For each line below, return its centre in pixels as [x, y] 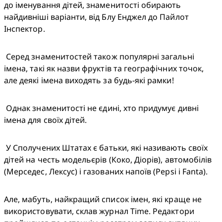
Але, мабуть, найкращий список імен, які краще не [103, 199]
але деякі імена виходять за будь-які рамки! [89, 81]
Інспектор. [26, 29]
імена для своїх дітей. [46, 120]
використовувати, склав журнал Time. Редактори [99, 211]
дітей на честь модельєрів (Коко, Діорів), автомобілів [108, 160]
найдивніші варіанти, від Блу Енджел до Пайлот [96, 17]
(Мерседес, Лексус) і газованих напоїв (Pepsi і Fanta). [106, 172]
